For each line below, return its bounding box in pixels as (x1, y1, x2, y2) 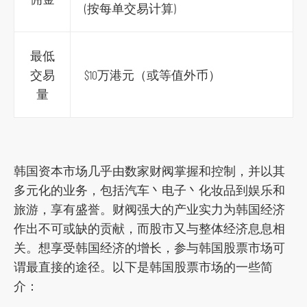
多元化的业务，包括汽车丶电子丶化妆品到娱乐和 (14, 182, 285, 197)
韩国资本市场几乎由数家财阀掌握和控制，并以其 (14, 162, 285, 178)
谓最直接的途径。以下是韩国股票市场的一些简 (14, 258, 273, 274)
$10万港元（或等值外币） (84, 66, 221, 82)
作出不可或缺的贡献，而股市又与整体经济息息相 (14, 220, 285, 236)
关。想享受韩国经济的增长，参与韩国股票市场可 (14, 239, 285, 255)
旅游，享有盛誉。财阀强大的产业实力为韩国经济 (14, 201, 285, 217)
